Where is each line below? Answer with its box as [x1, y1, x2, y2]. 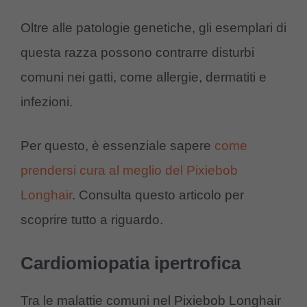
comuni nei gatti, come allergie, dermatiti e [21, 69, 267, 84]
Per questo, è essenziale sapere [21, 138, 214, 153]
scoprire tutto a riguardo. [21, 212, 163, 228]
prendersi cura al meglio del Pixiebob [21, 163, 238, 178]
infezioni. [21, 94, 73, 109]
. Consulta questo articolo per [72, 188, 244, 203]
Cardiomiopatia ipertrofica [21, 252, 241, 273]
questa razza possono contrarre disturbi [21, 45, 254, 60]
